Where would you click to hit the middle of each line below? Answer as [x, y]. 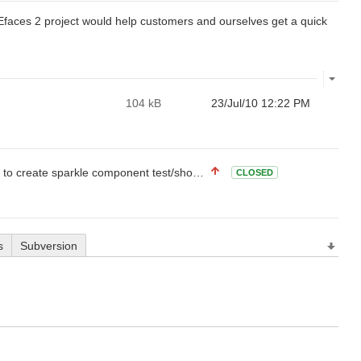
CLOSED [255, 172]
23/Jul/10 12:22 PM [261, 103]
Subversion [49, 246]
